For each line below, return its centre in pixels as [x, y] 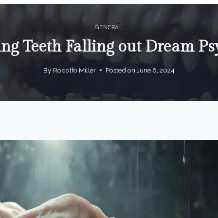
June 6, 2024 [155, 70]
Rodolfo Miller [74, 70]
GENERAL [109, 27]
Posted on [120, 70]
